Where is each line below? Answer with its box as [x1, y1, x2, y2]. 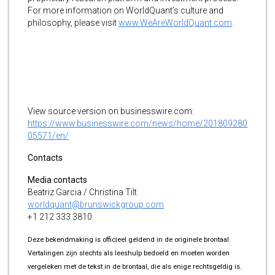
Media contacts [28, 174, 87, 185]
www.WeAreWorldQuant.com [118, 17, 232, 28]
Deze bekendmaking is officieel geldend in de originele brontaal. [28, 235, 231, 244]
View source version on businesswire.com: [28, 106, 194, 116]
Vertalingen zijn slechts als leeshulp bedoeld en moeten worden [28, 249, 230, 257]
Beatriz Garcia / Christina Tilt [28, 187, 137, 197]
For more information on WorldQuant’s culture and [28, 5, 223, 15]
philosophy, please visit [28, 17, 118, 28]
